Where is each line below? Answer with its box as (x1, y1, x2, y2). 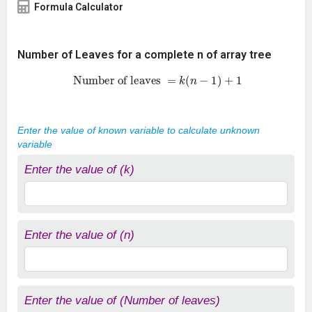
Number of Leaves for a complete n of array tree (17, 48, 272, 61)
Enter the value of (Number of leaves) (24, 294, 220, 308)
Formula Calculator (34, 1, 123, 13)
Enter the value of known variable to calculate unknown (17, 125, 260, 136)
